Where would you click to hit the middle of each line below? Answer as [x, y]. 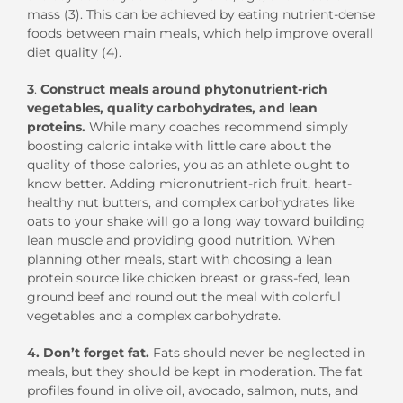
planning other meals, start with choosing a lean [179, 259]
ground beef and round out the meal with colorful [184, 296]
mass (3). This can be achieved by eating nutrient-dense [201, 14]
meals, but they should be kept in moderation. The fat [195, 371]
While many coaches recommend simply [219, 126]
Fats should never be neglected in [257, 352]
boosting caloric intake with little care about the [179, 145]
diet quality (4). [74, 52]
